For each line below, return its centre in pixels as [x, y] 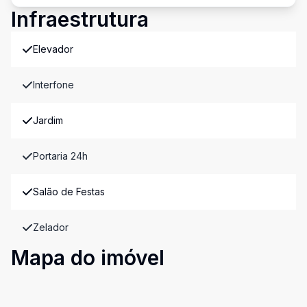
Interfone [53, 85]
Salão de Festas [69, 192]
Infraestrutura [80, 19]
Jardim [48, 120]
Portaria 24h [60, 156]
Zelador [51, 227]
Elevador [53, 49]
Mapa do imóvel [88, 258]
